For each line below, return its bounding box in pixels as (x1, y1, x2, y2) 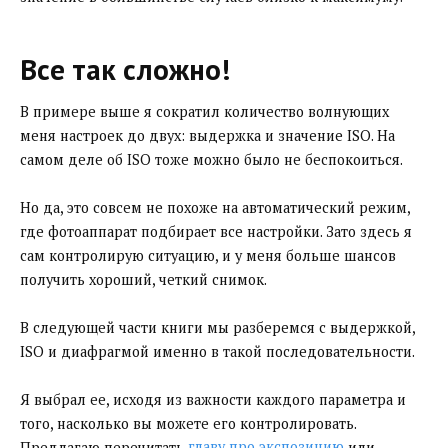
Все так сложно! (20, 50, 230, 89)
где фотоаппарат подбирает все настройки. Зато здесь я (20, 221, 412, 241)
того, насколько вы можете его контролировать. (20, 413, 356, 433)
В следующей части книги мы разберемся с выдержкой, (20, 317, 415, 337)
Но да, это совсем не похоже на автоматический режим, (20, 197, 410, 217)
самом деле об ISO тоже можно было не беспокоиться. (20, 149, 403, 169)
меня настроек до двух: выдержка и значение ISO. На (20, 125, 395, 145)
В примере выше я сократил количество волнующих (20, 101, 389, 121)
